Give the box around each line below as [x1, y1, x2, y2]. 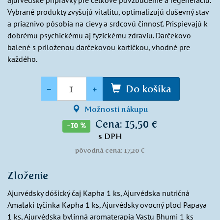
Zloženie [7, 169, 48, 182]
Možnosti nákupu [82, 105, 148, 114]
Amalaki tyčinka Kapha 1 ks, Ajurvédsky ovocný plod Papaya [7, 199, 207, 210]
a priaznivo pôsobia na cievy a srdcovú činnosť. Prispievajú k [7, 19, 208, 28]
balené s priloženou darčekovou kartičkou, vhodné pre [7, 42, 190, 52]
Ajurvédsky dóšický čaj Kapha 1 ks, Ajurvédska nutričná [7, 188, 190, 198]
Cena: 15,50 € [95, 118, 158, 130]
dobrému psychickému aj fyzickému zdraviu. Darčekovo [7, 30, 191, 40]
